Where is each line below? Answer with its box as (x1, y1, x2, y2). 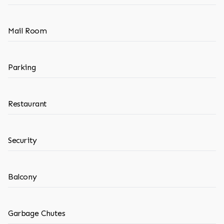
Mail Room (8, 26, 47, 35)
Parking (8, 62, 36, 72)
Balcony (8, 172, 37, 181)
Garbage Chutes (8, 208, 65, 218)
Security (8, 135, 37, 145)
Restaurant (8, 99, 47, 108)
